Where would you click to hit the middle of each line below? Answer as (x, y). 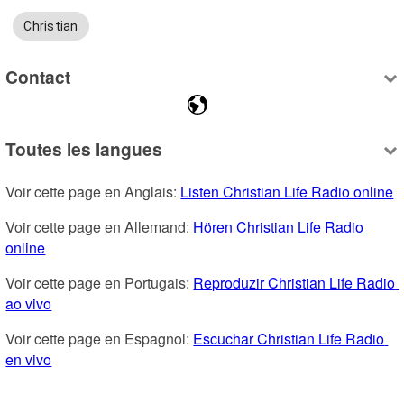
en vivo (29, 359)
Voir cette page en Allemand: (100, 226)
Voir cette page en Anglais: (93, 191)
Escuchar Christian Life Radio (289, 338)
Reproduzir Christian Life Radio (294, 282)
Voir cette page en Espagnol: (100, 338)
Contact (38, 77)
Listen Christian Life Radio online (287, 191)
